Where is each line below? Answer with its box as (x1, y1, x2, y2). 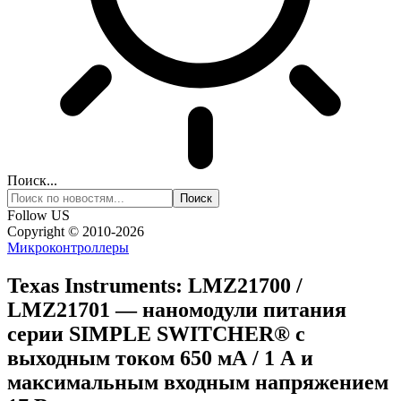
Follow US (7, 208, 70, 223)
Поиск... (7, 173, 57, 188)
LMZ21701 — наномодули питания (7, 297, 346, 321)
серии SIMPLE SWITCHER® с (7, 321, 305, 346)
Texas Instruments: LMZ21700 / (7, 273, 303, 297)
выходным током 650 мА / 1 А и (7, 346, 313, 370)
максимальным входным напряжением (7, 370, 388, 394)
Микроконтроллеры (7, 240, 129, 255)
